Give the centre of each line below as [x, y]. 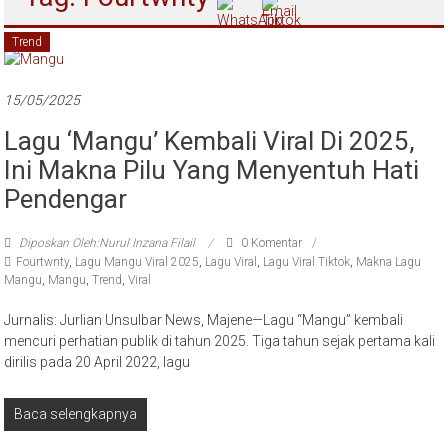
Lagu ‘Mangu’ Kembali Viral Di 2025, [210, 141]
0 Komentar [270, 243]
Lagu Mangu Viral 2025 [137, 262]
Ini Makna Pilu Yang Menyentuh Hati [212, 170]
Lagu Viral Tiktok [307, 262]
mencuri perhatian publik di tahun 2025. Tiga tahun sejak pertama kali [220, 341]
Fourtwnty [43, 262]
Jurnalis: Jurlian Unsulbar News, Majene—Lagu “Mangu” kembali [204, 320]
